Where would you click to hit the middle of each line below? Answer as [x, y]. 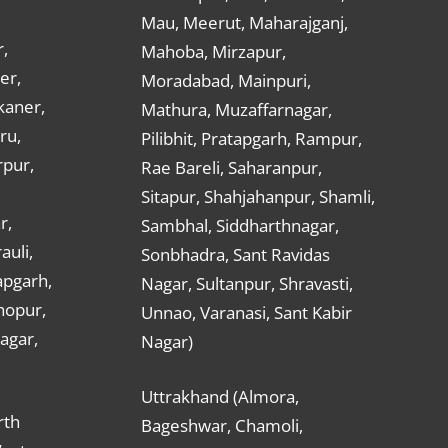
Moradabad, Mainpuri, [226, 81]
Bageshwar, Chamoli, [222, 425]
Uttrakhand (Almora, [220, 396]
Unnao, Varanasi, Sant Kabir [246, 313]
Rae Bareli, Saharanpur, [231, 168]
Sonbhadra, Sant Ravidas [235, 255]
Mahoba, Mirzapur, [213, 52]
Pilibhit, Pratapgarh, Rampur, [251, 139]
